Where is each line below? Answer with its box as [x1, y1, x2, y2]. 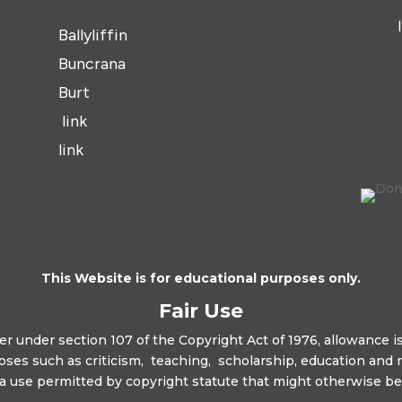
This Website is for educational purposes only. [41, 269, 361, 286]
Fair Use [159, 298, 243, 323]
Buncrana [57, 53, 126, 74]
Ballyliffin [57, 24, 127, 45]
